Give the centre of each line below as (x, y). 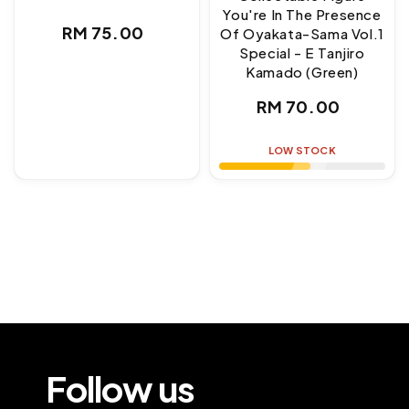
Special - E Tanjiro (302, 53)
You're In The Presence (302, 15)
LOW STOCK (302, 151)
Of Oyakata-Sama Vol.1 (302, 34)
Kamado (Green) (302, 72)
